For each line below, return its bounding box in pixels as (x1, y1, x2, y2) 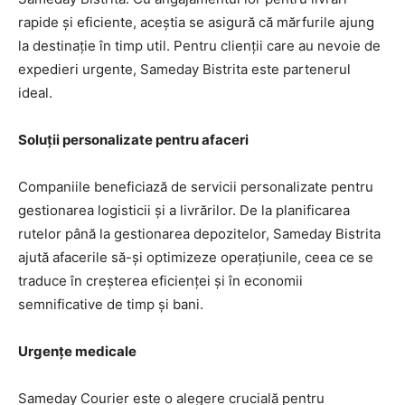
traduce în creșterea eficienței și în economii (18, 271, 303, 289)
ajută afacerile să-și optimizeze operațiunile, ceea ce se (18, 248, 373, 266)
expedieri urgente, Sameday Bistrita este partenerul (18, 60, 351, 78)
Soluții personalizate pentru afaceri (18, 130, 249, 148)
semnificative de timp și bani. (18, 295, 203, 313)
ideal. (18, 83, 52, 101)
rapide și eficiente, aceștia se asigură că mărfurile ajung (18, 13, 374, 31)
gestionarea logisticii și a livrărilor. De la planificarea (18, 201, 350, 219)
